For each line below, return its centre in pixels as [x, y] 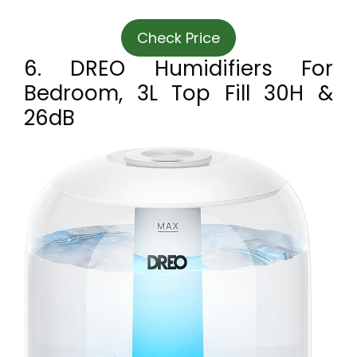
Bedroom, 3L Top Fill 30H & [178, 94]
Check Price [178, 38]
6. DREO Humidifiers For [178, 69]
